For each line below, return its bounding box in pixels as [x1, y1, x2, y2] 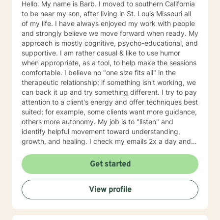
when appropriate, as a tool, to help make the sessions [22, 58, 196, 67]
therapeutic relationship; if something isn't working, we [22, 78, 196, 86]
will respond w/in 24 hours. [22, 147, 107, 155]
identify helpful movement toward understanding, [22, 127, 132, 136]
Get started [89, 160, 131, 169]
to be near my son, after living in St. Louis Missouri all [22, 9, 191, 18]
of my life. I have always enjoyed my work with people [22, 19, 195, 27]
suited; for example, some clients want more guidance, [22, 108, 87, 116]
